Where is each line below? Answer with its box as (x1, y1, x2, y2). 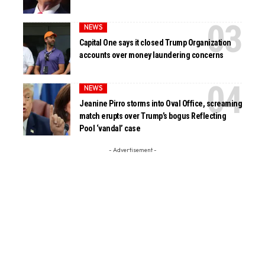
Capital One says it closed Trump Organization (79, 38, 231, 48)
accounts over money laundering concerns (79, 50, 224, 60)
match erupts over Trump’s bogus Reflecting (79, 111, 227, 121)
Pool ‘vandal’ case (79, 124, 141, 134)
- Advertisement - (108, 146, 157, 154)
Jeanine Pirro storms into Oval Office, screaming (79, 99, 243, 109)
